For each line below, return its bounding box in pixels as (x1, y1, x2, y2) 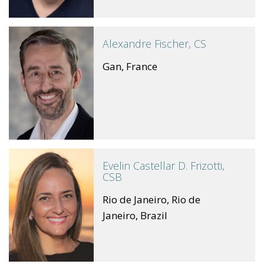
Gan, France (103, 59, 158, 73)
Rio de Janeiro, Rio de (103, 193, 201, 206)
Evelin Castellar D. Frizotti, (103, 159, 225, 173)
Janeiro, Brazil (103, 209, 168, 222)
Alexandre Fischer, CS (103, 36, 207, 51)
